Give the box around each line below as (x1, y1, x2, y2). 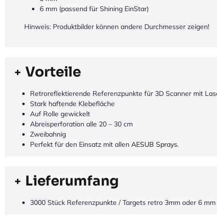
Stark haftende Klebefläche (30, 99, 115, 108)
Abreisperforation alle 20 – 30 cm (30, 120, 133, 128)
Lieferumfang (25, 172, 119, 189)
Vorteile (25, 63, 81, 80)
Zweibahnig (30, 130, 66, 139)
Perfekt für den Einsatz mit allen (30, 140, 131, 149)
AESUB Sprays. (131, 140, 179, 149)
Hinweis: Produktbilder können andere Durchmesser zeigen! (24, 22, 209, 31)
